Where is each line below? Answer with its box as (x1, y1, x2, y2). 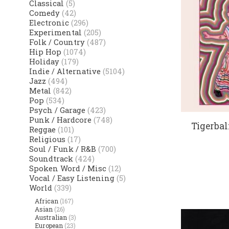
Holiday (29, 57, 59, 67)
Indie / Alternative (29, 66, 101, 77)
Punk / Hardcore (29, 115, 91, 125)
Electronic (29, 18, 69, 28)
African (35, 196, 59, 205)
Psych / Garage (29, 105, 85, 116)
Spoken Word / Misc (29, 164, 106, 174)
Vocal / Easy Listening (29, 173, 114, 184)
